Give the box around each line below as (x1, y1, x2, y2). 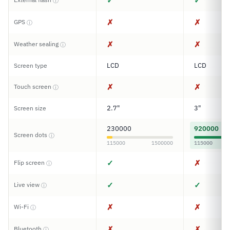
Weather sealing (14, 40, 60, 48)
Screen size (14, 104, 46, 112)
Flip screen (14, 159, 46, 166)
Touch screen (14, 83, 53, 90)
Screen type (14, 62, 47, 69)
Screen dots (14, 131, 49, 139)
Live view (14, 181, 41, 188)
